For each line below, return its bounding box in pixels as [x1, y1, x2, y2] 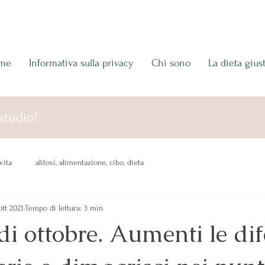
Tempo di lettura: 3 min [25, 203, 103, 212]
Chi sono [151, 57, 190, 69]
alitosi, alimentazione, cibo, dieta [35, 157, 144, 167]
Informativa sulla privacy [29, 57, 134, 69]
